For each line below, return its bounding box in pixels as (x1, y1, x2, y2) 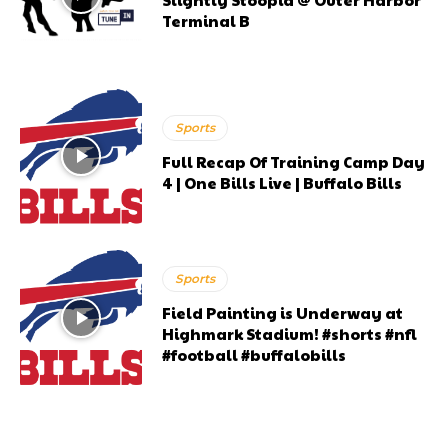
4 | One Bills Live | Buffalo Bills (162, 172, 403, 194)
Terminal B (162, 10, 251, 32)
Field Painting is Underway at (162, 302, 404, 324)
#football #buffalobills (162, 344, 347, 366)
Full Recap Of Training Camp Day (162, 151, 426, 173)
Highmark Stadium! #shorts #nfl (162, 323, 418, 345)
